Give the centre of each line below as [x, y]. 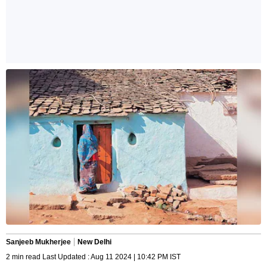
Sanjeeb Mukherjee [38, 242]
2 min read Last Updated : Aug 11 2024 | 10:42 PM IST [93, 257]
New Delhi [94, 242]
